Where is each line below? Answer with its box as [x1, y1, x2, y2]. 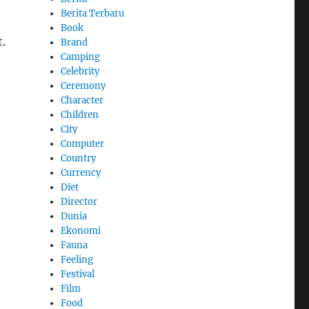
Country [61, 152, 97, 164]
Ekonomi [61, 224, 101, 237]
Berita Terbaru [61, 7, 125, 19]
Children [61, 108, 99, 121]
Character [61, 94, 104, 106]
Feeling [61, 253, 94, 266]
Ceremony [61, 79, 106, 92]
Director [61, 195, 98, 208]
